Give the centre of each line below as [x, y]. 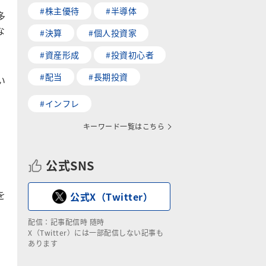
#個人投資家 [113, 33]
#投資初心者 [130, 55]
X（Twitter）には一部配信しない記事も [96, 232]
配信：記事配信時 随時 [66, 222]
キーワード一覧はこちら [123, 126]
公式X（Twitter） [111, 197]
